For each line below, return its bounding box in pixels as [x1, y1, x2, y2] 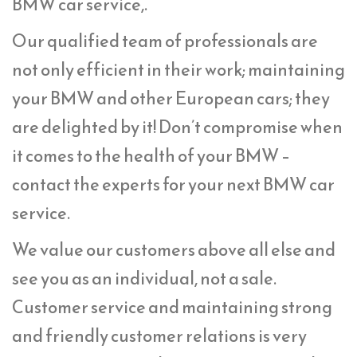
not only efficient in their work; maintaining [12, 56, 345, 83]
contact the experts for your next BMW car [12, 171, 335, 198]
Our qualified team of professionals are [12, 27, 318, 54]
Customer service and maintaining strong [12, 293, 332, 320]
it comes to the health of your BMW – [12, 142, 290, 169]
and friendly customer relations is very [12, 322, 307, 349]
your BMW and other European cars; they [12, 84, 330, 112]
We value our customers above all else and [12, 236, 335, 263]
